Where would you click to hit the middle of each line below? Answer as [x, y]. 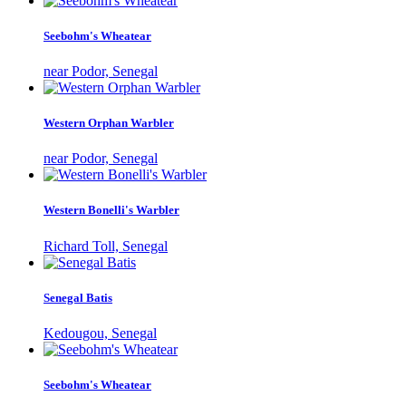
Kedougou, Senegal [100, 333]
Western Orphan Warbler [109, 123]
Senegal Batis [78, 297]
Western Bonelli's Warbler [111, 210]
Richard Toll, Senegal [106, 246]
